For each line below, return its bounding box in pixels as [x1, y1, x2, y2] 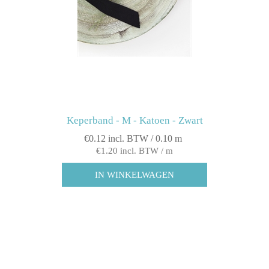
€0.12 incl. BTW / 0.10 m [84, 133, 182, 144]
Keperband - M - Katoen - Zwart [66, 115, 203, 127]
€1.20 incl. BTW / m [96, 146, 173, 156]
